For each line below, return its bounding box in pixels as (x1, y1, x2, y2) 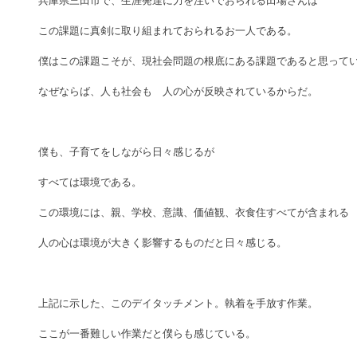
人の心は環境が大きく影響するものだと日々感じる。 (38, 235, 287, 250)
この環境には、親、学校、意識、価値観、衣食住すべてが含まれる (38, 205, 349, 220)
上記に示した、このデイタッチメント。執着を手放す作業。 (38, 296, 318, 311)
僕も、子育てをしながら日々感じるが (38, 144, 214, 159)
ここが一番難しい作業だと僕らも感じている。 (38, 326, 256, 341)
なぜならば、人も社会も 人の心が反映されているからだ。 (38, 84, 318, 99)
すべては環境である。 (38, 175, 142, 190)
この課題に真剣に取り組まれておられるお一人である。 (38, 23, 297, 38)
